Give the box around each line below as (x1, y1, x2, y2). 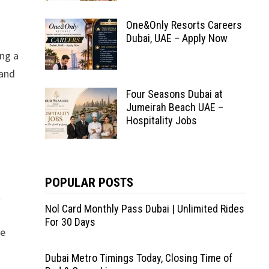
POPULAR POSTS (44, 175, 133, 190)
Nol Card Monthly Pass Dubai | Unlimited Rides (44, 202, 244, 215)
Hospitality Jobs (125, 114, 197, 127)
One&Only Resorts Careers (125, 19, 242, 31)
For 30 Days (44, 216, 95, 228)
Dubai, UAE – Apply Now (125, 32, 228, 44)
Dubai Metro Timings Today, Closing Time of (44, 252, 232, 264)
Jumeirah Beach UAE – (125, 101, 223, 113)
